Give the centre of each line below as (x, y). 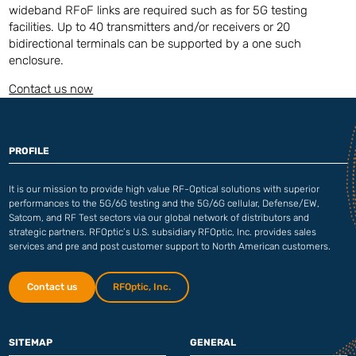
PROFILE (29, 151)
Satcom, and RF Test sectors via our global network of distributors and (159, 217)
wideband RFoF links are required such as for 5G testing (159, 11)
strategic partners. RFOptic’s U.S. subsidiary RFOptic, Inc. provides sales (163, 232)
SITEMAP (31, 342)
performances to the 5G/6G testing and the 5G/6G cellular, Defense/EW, (164, 203)
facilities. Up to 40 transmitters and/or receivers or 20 (150, 27)
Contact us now (51, 89)
